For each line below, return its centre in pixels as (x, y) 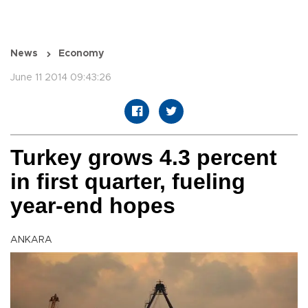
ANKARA (31, 240)
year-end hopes (93, 206)
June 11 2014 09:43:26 (61, 78)
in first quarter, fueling (128, 182)
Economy (81, 54)
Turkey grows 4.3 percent (144, 158)
